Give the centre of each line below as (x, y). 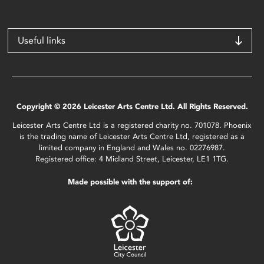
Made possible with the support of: (130, 182)
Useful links (42, 40)
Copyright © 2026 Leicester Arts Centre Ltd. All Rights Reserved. (132, 106)
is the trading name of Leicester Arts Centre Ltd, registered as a (132, 136)
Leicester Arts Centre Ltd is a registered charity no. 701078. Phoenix (132, 125)
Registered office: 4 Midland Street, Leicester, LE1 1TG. (132, 159)
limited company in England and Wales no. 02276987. (132, 148)
